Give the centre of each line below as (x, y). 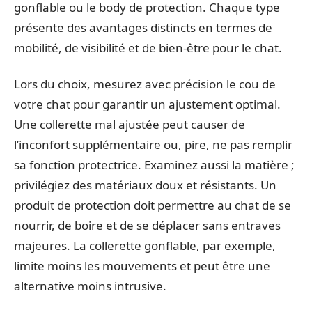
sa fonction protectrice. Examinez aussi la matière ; (154, 164)
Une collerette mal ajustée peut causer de (130, 124)
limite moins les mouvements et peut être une (142, 265)
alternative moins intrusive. (90, 286)
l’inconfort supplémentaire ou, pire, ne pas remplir (153, 144)
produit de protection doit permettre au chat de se (153, 205)
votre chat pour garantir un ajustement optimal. (147, 104)
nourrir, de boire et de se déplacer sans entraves (147, 225)
